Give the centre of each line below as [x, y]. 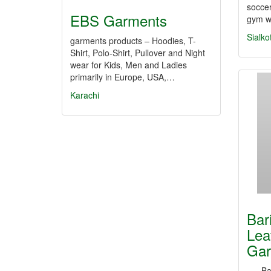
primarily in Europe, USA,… [122, 77]
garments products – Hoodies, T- [133, 41]
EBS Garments [119, 20]
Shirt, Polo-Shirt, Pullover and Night [138, 53]
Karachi [85, 95]
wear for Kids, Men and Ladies [129, 65]
